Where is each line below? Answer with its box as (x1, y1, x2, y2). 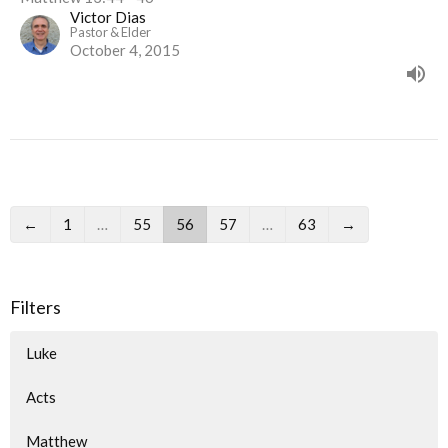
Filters (10, 295, 61, 318)
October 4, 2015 (70, 40, 180, 59)
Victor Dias (70, 7, 146, 26)
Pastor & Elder (70, 23, 151, 40)
